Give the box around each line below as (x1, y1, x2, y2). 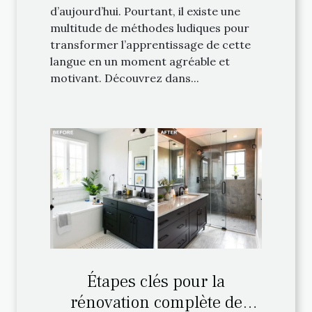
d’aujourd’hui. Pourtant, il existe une (50, 3, 240, 18)
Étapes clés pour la (87, 270, 225, 292)
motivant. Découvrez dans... (50, 70, 199, 85)
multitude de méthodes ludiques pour (50, 20, 249, 35)
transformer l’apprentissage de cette (50, 37, 251, 52)
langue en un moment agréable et (50, 54, 230, 68)
